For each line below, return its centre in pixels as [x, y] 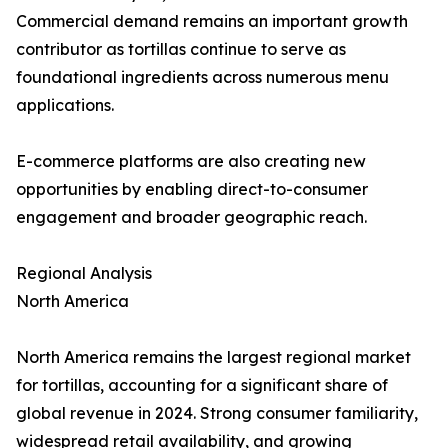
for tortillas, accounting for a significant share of [202, 385]
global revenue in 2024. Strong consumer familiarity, [217, 413]
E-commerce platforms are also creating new [191, 161]
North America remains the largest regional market [213, 357]
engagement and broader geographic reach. [191, 217]
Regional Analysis [84, 273]
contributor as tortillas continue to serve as [181, 49]
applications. [65, 105]
